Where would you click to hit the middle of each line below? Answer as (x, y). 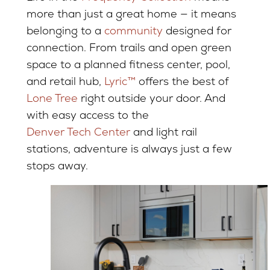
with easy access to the (87, 115)
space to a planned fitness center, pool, (128, 64)
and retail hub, (65, 81)
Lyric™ (120, 81)
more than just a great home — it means (131, 13)
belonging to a (65, 30)
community (133, 30)
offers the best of (182, 81)
